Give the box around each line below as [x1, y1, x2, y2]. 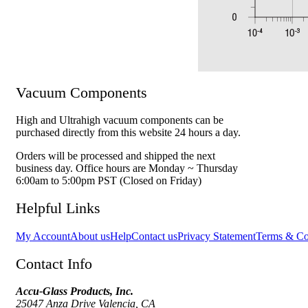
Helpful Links [16, 199, 100, 217]
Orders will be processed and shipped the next [16, 150, 215, 162]
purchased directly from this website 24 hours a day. [16, 126, 241, 139]
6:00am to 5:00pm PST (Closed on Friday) [16, 175, 201, 187]
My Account [16, 230, 70, 242]
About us [70, 230, 110, 242]
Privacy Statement [177, 230, 256, 242]
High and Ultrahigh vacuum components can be [16, 114, 223, 126]
